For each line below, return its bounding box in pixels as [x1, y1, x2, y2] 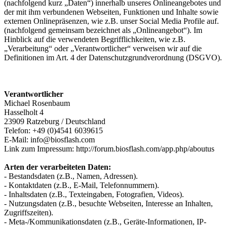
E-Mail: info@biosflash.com [4, 135, 95, 144]
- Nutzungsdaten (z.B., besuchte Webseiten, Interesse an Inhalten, [4, 199, 213, 208]
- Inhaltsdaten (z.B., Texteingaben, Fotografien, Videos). [4, 190, 184, 199]
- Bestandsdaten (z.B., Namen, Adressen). [4, 171, 138, 180]
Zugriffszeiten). [4, 208, 53, 217]
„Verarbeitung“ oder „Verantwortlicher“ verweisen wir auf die [4, 44, 202, 53]
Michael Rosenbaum [4, 98, 70, 107]
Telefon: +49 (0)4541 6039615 [4, 126, 103, 135]
